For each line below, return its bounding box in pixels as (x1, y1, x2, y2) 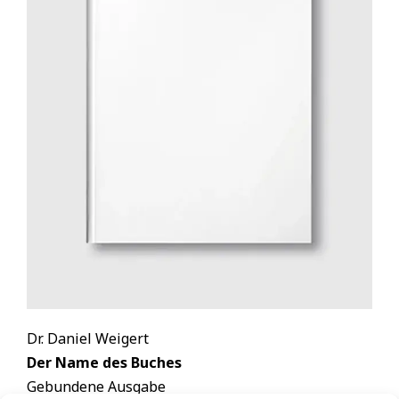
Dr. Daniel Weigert (26, 328, 149, 348)
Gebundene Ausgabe (26, 376, 166, 396)
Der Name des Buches (26, 352, 182, 372)
